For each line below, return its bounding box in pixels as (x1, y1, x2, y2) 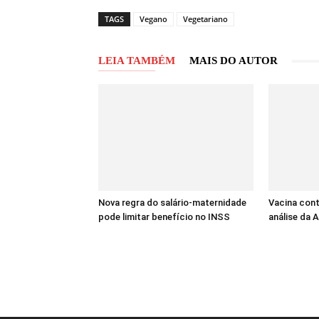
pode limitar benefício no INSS (98, 211, 230, 222)
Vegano (140, 14, 167, 24)
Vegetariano (183, 14, 228, 24)
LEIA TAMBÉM (98, 55, 175, 66)
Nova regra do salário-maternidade (98, 197, 246, 208)
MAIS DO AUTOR (189, 55, 278, 66)
